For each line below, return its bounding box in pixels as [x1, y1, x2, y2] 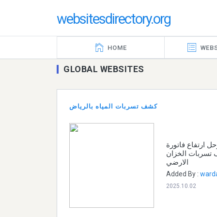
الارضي [166, 157, 188, 167]
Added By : [166, 170, 200, 178]
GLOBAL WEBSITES [63, 64, 144, 75]
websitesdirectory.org [57, 10, 170, 27]
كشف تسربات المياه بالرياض [69, 102, 157, 110]
